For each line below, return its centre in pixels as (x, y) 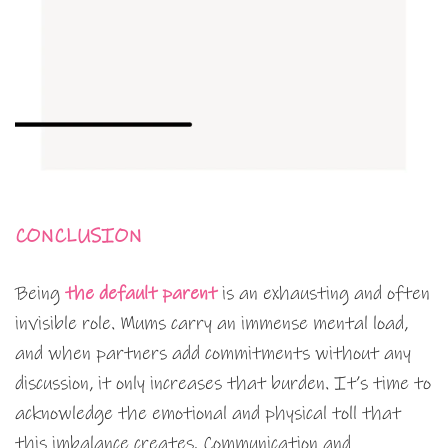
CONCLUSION (78, 237)
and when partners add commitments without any (213, 354)
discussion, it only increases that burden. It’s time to (223, 384)
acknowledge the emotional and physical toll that (208, 414)
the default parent (141, 294)
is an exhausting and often (323, 294)
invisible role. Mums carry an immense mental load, (211, 324)
